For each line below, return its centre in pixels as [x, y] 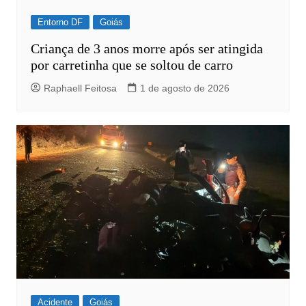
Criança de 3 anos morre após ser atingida [147, 48]
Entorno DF [60, 22]
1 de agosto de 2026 [184, 88]
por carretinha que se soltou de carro [131, 65]
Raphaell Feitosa [80, 88]
